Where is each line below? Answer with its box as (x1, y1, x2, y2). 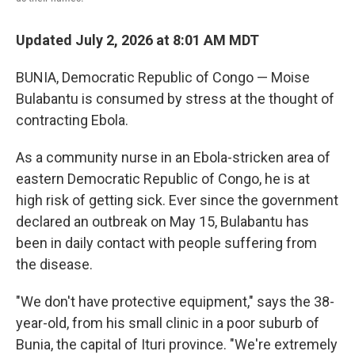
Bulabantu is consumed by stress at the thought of (16, 90, 334, 107)
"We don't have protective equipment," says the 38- (16, 293, 334, 310)
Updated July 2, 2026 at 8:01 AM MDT (16, 32, 259, 48)
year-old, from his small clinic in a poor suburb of (16, 315, 319, 331)
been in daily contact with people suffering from (16, 235, 317, 251)
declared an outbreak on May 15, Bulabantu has (16, 213, 309, 230)
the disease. (16, 256, 93, 273)
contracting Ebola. (16, 112, 128, 128)
